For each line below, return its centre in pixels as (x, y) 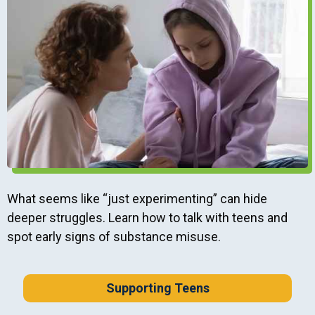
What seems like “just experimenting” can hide (137, 198)
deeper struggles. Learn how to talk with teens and (147, 217)
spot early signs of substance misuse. (114, 236)
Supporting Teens (157, 288)
